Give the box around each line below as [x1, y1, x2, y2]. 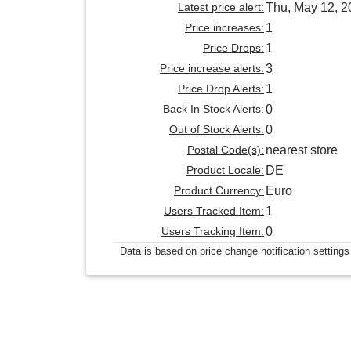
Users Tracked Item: [164, 204, 264, 218]
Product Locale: [186, 164, 264, 177]
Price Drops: [203, 42, 264, 55]
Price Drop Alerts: [178, 82, 264, 96]
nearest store [266, 143, 338, 157]
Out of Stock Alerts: [169, 123, 264, 136]
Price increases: [185, 21, 264, 34]
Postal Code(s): [187, 143, 264, 157]
